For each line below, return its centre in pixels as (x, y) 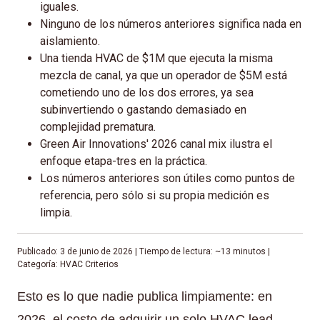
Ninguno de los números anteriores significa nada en (171, 24)
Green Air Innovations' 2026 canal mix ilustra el (156, 144)
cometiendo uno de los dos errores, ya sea (147, 92)
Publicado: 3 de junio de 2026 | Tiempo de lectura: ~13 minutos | (144, 251)
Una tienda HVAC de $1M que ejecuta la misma (156, 58)
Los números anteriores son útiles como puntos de (167, 178)
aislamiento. (70, 41)
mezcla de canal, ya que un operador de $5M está (164, 75)
